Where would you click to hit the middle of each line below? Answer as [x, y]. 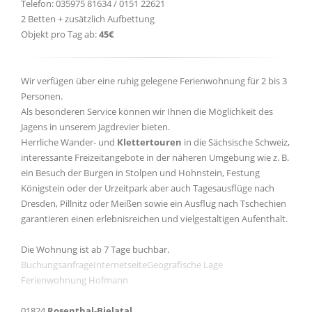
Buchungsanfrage [57, 265]
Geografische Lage [185, 265]
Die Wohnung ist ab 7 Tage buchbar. [95, 249]
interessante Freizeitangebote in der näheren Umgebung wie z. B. [155, 157]
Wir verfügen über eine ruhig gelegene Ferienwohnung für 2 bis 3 [154, 81]
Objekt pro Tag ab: [60, 34]
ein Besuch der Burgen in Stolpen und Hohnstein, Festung [140, 173]
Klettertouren [149, 142]
